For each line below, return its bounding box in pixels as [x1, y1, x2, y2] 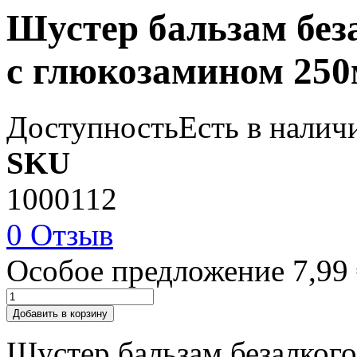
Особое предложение [6, 253, 284, 288]
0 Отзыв [6, 218, 113, 253]
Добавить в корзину [13, 308, 108, 320]
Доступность [6, 110, 178, 145]
